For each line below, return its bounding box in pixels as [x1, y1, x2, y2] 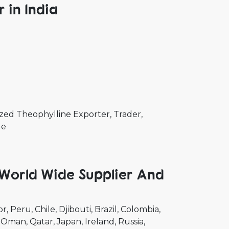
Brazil [95, 204, 117, 214]
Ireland [85, 217, 114, 226]
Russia [118, 217, 144, 226]
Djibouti [59, 204, 91, 214]
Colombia [121, 204, 159, 214]
